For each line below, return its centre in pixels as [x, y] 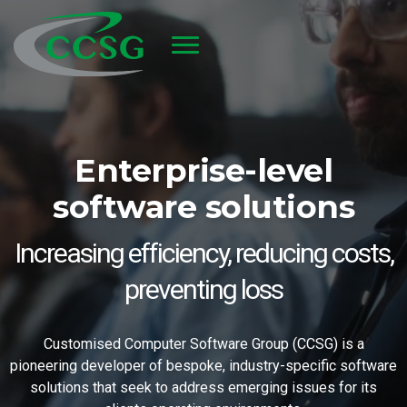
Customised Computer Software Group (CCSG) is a [203, 343]
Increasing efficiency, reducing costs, [203, 253]
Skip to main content [71, 91]
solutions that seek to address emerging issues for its [203, 387]
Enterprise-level [203, 170]
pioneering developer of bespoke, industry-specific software [203, 365]
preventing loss [203, 289]
